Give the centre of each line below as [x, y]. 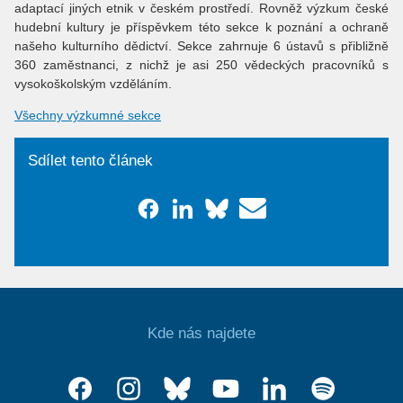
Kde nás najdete [201, 333]
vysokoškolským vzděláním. [93, 83]
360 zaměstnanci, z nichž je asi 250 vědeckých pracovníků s [201, 64]
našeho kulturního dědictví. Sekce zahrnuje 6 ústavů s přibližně [201, 45]
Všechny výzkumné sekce [88, 115]
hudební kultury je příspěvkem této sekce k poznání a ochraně [201, 27]
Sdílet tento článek [90, 160]
